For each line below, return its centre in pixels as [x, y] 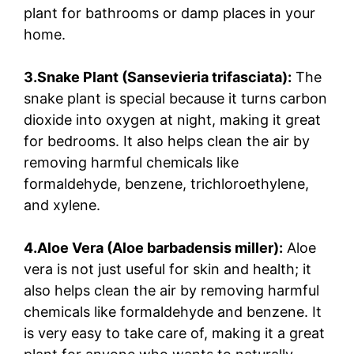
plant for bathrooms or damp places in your [169, 13]
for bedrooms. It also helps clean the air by [167, 141]
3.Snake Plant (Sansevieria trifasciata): [158, 77]
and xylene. [62, 205]
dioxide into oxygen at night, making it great [172, 119]
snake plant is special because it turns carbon [175, 98]
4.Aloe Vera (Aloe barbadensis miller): [153, 247]
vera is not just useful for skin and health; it [168, 269]
